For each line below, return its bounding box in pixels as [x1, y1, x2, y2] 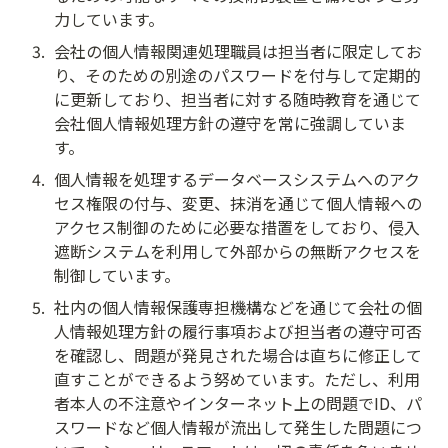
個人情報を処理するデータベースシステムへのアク [54, 166, 420, 191]
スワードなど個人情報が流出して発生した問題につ [54, 414, 422, 439]
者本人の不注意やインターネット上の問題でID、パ [54, 390, 422, 415]
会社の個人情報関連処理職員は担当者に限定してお [54, 38, 422, 63]
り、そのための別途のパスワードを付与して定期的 [54, 62, 421, 87]
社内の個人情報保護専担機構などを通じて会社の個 [54, 294, 422, 319]
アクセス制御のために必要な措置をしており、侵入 [54, 214, 420, 239]
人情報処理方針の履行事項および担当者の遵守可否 [54, 318, 422, 343]
